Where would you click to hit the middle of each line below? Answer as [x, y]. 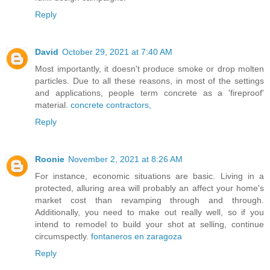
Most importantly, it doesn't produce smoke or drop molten [149, 68]
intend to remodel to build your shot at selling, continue [149, 224]
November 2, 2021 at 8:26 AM [125, 159]
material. [53, 105]
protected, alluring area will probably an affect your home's [149, 188]
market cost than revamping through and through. [149, 200]
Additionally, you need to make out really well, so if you [149, 212]
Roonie [50, 159]
